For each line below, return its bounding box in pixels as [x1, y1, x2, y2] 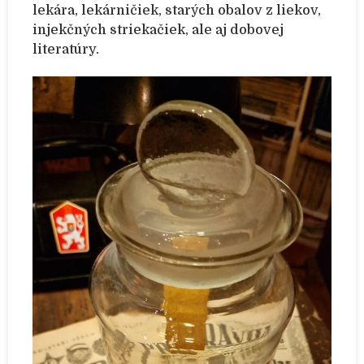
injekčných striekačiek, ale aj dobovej [32, 23, 284, 38]
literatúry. [32, 42, 99, 58]
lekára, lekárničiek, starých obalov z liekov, [32, 3, 321, 19]
